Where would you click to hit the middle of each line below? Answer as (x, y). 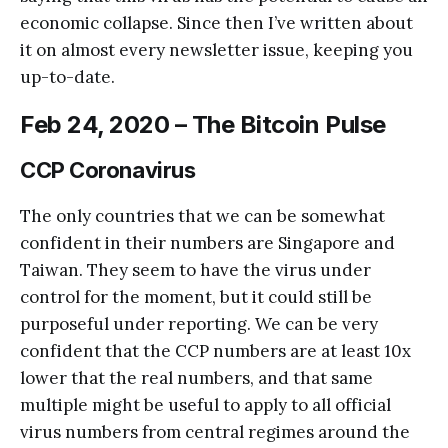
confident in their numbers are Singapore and (207, 242)
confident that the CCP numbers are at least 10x (215, 350)
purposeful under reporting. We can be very (199, 323)
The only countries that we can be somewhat (202, 215)
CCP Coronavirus (108, 169)
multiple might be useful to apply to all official (205, 404)
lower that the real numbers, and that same (196, 377)
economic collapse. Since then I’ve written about (216, 22)
